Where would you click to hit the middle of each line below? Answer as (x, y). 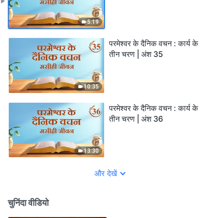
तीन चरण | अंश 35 (136, 54)
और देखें (106, 173)
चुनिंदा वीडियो (28, 203)
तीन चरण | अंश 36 (136, 118)
